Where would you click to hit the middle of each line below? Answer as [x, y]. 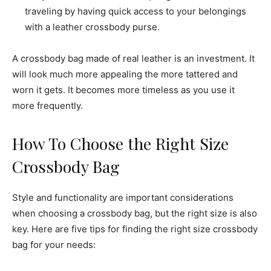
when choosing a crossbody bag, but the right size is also [135, 214]
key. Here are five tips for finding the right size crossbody [135, 229]
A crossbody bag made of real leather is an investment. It [133, 59]
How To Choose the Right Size [120, 144]
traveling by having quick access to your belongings [135, 11]
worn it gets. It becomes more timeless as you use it [123, 90]
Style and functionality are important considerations [123, 198]
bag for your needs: [54, 245]
